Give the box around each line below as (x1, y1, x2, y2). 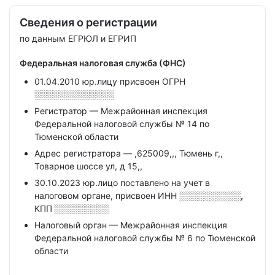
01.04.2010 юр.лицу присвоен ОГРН (34, 76, 185, 87)
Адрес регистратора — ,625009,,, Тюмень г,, (34, 148, 223, 158)
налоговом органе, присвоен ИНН (34, 190, 179, 201)
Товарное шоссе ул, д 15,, (34, 161, 142, 171)
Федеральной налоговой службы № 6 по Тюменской (34, 233, 255, 243)
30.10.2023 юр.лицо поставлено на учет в (34, 177, 210, 188)
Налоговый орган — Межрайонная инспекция (34, 220, 227, 230)
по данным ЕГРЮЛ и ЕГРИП (20, 33, 136, 44)
